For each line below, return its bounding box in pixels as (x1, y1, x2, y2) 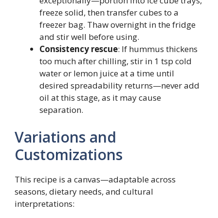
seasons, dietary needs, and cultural (15, 185, 153, 197)
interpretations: (15, 198, 74, 209)
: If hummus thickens (118, 43, 198, 54)
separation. (39, 104, 83, 115)
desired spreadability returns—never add (39, 80, 200, 91)
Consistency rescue (39, 43, 118, 54)
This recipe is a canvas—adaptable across (15, 173, 176, 185)
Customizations (15, 144, 123, 164)
